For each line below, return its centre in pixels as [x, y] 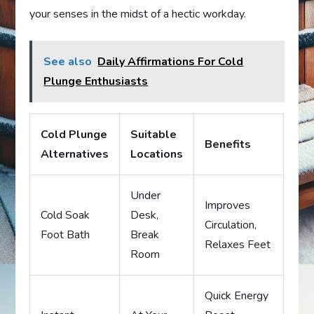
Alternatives [75, 154]
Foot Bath [66, 234]
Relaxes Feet [238, 244]
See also [68, 61]
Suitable [154, 134]
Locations [157, 154]
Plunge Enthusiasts [96, 81]
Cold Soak [66, 215]
